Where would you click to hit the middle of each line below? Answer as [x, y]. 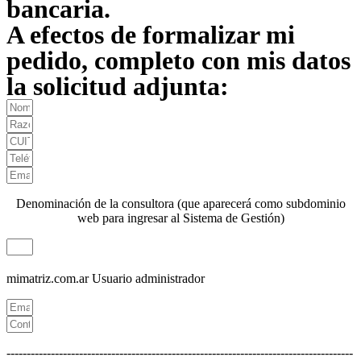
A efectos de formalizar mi [151, 35]
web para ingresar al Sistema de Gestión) [180, 218]
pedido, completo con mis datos [178, 61]
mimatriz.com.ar [48, 279]
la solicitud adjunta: [118, 87]
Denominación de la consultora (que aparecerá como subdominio [180, 204]
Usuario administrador [148, 279]
